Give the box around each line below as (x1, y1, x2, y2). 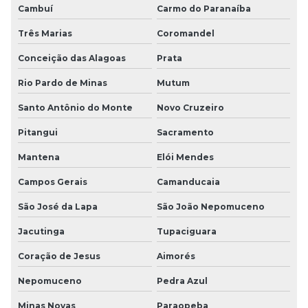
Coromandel (156, 27, 214, 38)
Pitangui (18, 126, 58, 137)
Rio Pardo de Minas (18, 77, 107, 88)
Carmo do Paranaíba (156, 3, 251, 14)
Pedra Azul (156, 275, 208, 286)
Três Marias (18, 27, 72, 38)
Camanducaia (156, 176, 220, 187)
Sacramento (156, 126, 214, 137)
